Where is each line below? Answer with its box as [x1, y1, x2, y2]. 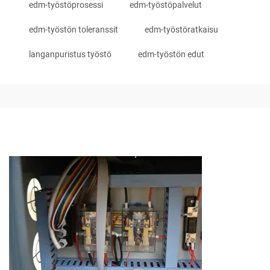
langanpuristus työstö [29, 49, 111, 59]
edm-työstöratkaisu [145, 25, 218, 34]
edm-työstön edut [138, 49, 204, 59]
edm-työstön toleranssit [29, 25, 118, 34]
